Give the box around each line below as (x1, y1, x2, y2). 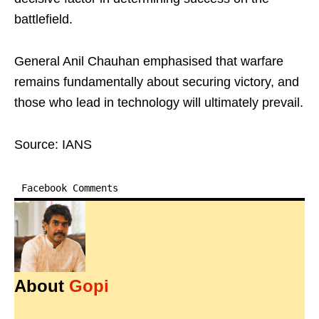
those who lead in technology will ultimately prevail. (14, 95, 303, 110)
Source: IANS (14, 137, 92, 152)
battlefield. (14, 12, 73, 27)
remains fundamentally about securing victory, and (14, 75, 299, 90)
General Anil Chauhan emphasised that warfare (14, 54, 283, 69)
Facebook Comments (21, 182, 118, 194)
